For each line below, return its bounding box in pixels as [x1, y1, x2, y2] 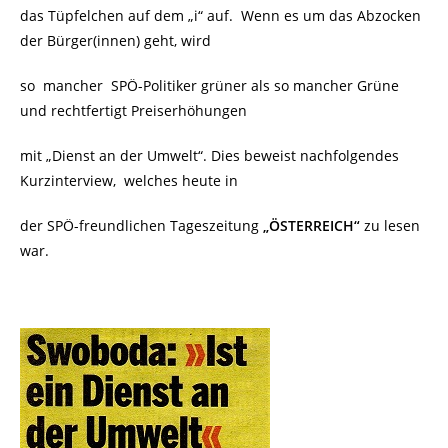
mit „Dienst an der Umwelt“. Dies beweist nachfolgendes [20, 146, 399, 165]
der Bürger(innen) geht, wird [20, 31, 211, 50]
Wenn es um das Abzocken [241, 6, 421, 25]
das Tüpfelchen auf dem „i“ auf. [20, 6, 237, 25]
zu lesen [364, 216, 420, 235]
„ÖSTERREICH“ [259, 216, 364, 235]
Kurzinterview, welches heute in [20, 171, 238, 190]
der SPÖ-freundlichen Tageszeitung [20, 216, 259, 235]
